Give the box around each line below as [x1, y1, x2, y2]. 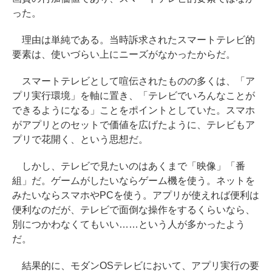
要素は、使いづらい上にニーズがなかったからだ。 [12, 49, 236, 59]
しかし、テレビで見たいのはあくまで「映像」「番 [12, 160, 245, 171]
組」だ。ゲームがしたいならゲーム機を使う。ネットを [12, 175, 255, 186]
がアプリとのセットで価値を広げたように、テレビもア [12, 119, 255, 130]
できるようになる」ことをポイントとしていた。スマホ [12, 104, 255, 115]
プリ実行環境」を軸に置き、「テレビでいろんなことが [12, 90, 255, 101]
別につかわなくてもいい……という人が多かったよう [12, 219, 245, 229]
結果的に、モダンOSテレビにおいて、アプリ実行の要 [12, 260, 259, 271]
